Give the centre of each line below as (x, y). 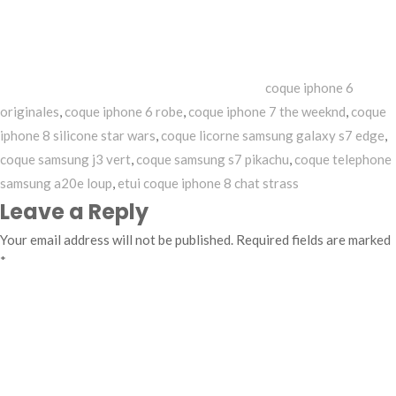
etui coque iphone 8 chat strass (208, 183)
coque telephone (343, 159)
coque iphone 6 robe (124, 111)
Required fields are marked (313, 240)
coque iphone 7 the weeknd (267, 111)
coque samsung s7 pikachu (213, 159)
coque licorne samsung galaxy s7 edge (273, 135)
